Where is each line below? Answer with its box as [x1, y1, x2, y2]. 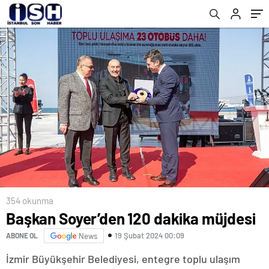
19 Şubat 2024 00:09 [115, 231, 184, 241]
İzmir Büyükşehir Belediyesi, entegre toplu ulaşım [6, 252, 240, 265]
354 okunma [6, 195, 53, 206]
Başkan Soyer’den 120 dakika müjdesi [6, 208, 256, 228]
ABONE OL [6, 231, 38, 240]
